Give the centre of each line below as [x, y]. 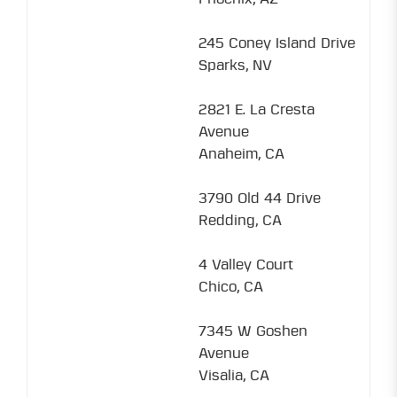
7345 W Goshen [253, 331]
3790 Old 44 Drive [260, 198]
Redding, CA [240, 221]
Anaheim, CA [241, 154]
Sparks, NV [235, 66]
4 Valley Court [246, 265]
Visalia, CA [234, 376]
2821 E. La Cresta [257, 110]
